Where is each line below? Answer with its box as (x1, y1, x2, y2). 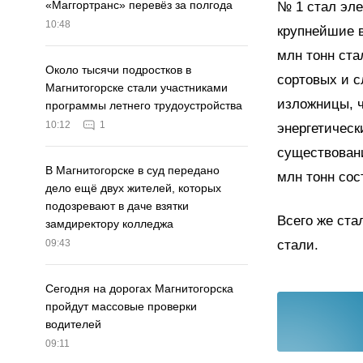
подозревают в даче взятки (45, 199, 189, 213)
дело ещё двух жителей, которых (45, 181, 221, 195)
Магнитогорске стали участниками (45, 81, 228, 95)
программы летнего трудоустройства (45, 99, 242, 113)
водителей (45, 318, 101, 331)
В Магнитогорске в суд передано (45, 164, 220, 177)
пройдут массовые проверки (45, 300, 197, 314)
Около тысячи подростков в (45, 63, 191, 77)
